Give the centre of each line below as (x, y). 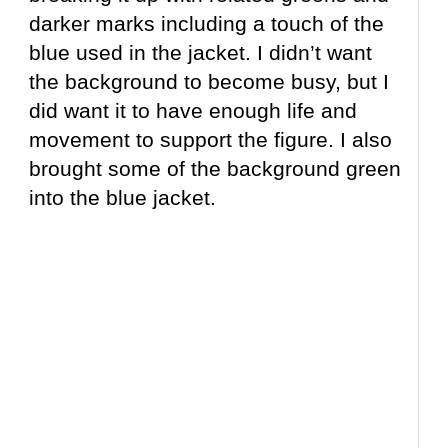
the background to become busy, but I (209, 82)
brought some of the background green (215, 169)
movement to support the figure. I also (211, 140)
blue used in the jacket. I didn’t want (201, 53)
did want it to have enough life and (193, 111)
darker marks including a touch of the (207, 24)
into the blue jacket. (123, 198)
